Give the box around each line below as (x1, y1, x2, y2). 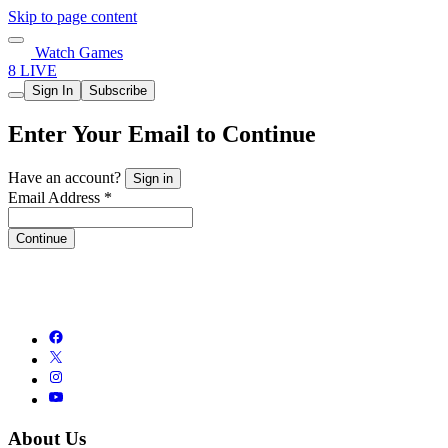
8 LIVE (8, 62, 57, 79)
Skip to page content (8, 8, 137, 25)
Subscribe (89, 83, 147, 98)
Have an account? (8, 168, 125, 186)
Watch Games (31, 44, 123, 61)
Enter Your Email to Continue (8, 120, 316, 147)
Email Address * (8, 188, 112, 206)
